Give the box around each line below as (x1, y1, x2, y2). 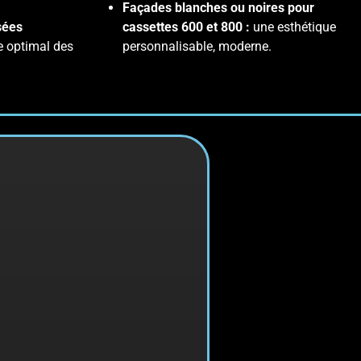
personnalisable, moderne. (122, 39, 272, 55)
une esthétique (253, 19, 336, 35)
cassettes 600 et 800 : (122, 19, 253, 35)
